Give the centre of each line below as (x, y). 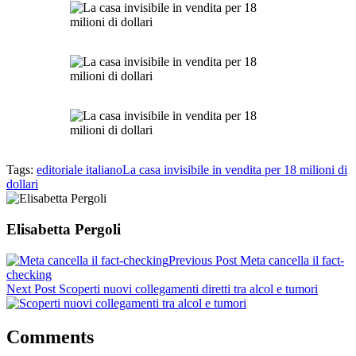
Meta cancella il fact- (292, 260)
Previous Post (203, 260)
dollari (22, 184)
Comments (50, 337)
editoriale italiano (79, 170)
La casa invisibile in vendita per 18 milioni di (235, 170)
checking (29, 274)
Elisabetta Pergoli (64, 230)
